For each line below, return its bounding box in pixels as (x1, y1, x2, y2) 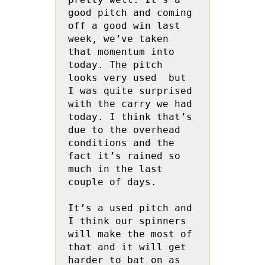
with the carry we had (68, 98, 192, 109)
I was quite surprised (68, 85, 192, 96)
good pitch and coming (68, 7, 192, 18)
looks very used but (68, 72, 186, 83)
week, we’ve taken (68, 33, 169, 44)
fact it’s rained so (68, 150, 180, 161)
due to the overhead (68, 124, 180, 135)
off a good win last (68, 20, 180, 31)
